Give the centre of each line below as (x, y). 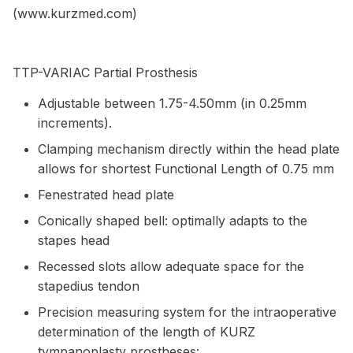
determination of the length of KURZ (147, 331)
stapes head (74, 240)
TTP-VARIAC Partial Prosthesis (105, 72)
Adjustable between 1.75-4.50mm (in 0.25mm (172, 103)
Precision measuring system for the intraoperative (187, 312)
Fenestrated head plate (106, 194)
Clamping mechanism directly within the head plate (189, 149)
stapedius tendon (89, 286)
